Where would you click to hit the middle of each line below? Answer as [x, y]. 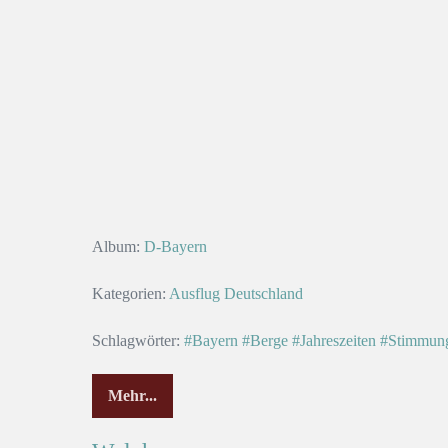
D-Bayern [175, 247]
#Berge [265, 341]
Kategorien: [129, 294]
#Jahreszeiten [334, 341]
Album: [116, 247]
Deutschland [263, 294]
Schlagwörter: [136, 341]
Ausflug [194, 294]
